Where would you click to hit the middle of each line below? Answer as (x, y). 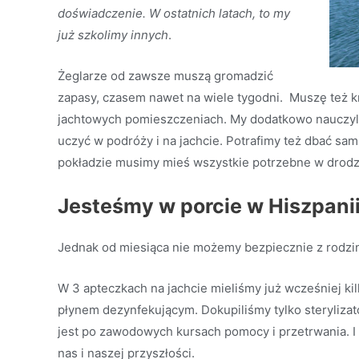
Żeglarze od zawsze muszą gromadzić (165, 76)
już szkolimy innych (113, 35)
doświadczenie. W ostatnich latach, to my (174, 13)
